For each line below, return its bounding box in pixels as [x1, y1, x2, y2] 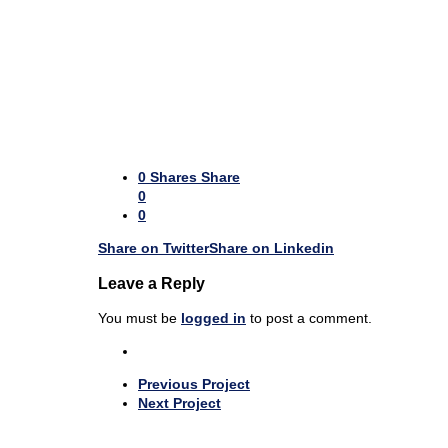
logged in [181, 310, 246, 327]
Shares [150, 168, 197, 185]
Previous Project [138, 376, 250, 393]
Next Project [138, 395, 221, 412]
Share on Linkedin [209, 239, 334, 256]
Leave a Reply [98, 273, 205, 292]
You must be [98, 310, 181, 327]
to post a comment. [246, 310, 372, 327]
